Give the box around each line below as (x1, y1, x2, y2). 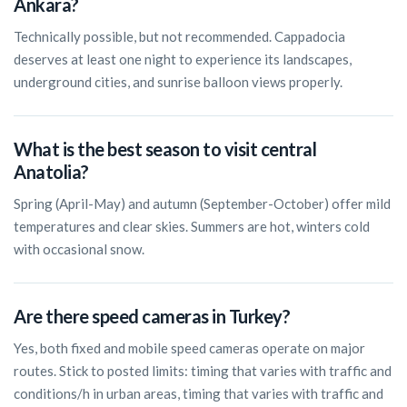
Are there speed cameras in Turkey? (14, 305, 290, 328)
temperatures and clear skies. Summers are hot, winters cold (14, 218, 370, 235)
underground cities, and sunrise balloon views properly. (14, 74, 342, 91)
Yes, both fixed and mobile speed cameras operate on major (14, 340, 365, 357)
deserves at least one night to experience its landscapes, (14, 51, 352, 68)
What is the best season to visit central (14, 138, 316, 161)
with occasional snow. (14, 241, 144, 258)
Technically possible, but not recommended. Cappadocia (14, 28, 345, 45)
